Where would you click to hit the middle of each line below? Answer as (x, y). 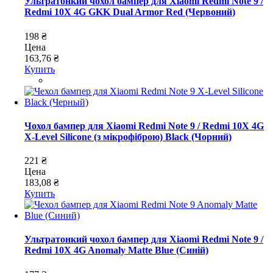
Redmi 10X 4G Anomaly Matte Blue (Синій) (116, 250)
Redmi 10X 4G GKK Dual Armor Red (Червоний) (130, 12)
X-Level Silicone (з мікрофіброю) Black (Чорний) (128, 136)
